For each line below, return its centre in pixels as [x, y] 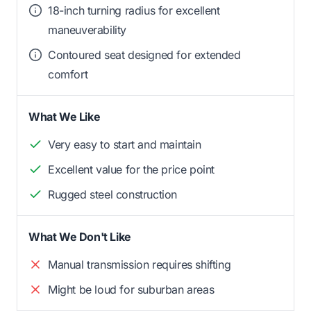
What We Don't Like [80, 237]
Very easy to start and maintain [125, 144]
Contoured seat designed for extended [144, 55]
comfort [68, 74]
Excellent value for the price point [131, 169]
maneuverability [87, 30]
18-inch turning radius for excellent [134, 10]
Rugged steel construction [112, 194]
